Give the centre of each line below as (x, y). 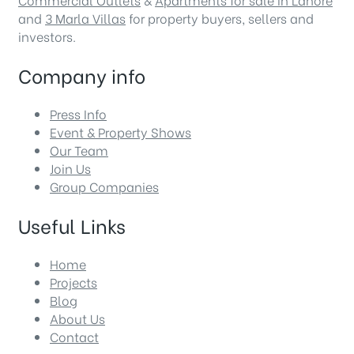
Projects (73, 281)
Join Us (70, 168)
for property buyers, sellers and (220, 17)
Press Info (78, 113)
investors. (47, 36)
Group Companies (104, 186)
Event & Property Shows (121, 131)
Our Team (79, 149)
